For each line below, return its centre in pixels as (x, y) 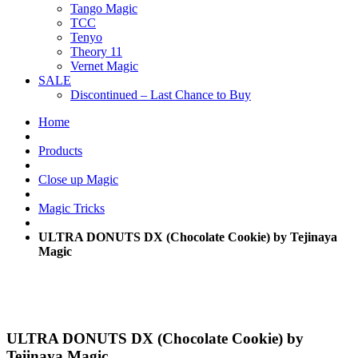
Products (60, 151)
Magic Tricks (72, 209)
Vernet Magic (104, 66)
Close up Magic (78, 180)
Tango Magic (104, 9)
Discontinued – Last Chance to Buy (161, 95)
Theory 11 (96, 52)
